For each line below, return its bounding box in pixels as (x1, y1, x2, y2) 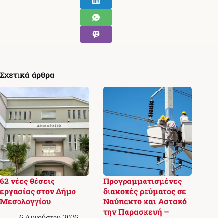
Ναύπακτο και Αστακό (103, 196, 187, 206)
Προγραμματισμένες (103, 175, 182, 186)
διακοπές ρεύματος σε (103, 185, 187, 196)
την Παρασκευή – (103, 206, 170, 217)
